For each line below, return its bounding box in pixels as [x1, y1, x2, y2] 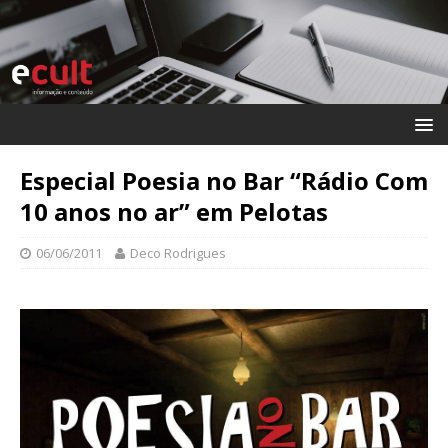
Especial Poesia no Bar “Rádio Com [20, 163, 428, 197]
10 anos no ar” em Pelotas [20, 194, 328, 228]
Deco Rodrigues [130, 243, 226, 262]
